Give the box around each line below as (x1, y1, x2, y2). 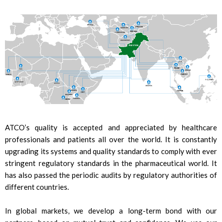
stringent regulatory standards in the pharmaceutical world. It (5, 159, 217, 168)
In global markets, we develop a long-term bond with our (5, 206, 217, 216)
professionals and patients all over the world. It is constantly (5, 135, 217, 144)
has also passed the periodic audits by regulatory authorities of (5, 170, 217, 180)
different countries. (5, 182, 69, 192)
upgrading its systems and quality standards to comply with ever (5, 147, 217, 156)
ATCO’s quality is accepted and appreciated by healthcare (5, 123, 217, 132)
